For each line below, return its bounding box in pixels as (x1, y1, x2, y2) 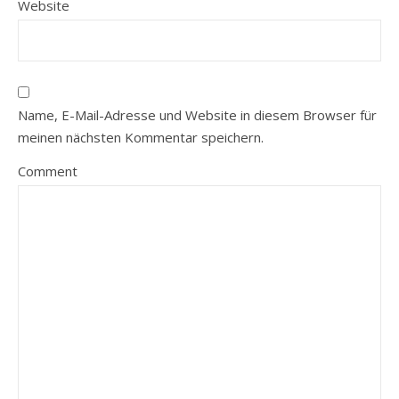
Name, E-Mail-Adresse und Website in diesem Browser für (18, 105, 377, 124)
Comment (18, 161, 77, 180)
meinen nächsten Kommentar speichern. (18, 127, 264, 146)
